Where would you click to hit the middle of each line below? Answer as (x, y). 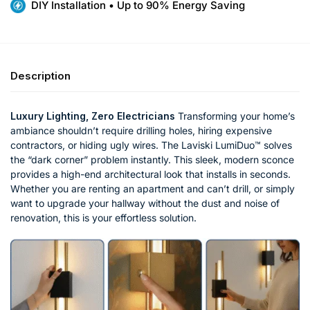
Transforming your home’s (235, 116)
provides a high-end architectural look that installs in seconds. (151, 174)
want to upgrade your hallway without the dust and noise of (145, 203)
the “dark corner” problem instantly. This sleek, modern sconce (152, 159)
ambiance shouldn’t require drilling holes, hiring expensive (141, 130)
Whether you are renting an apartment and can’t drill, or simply (153, 188)
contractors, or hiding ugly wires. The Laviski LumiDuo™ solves (151, 145)
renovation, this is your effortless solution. (103, 217)
